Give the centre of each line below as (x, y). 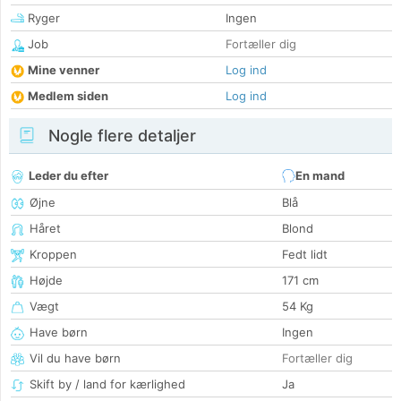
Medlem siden (68, 96)
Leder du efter (68, 176)
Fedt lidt (305, 255)
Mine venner (64, 70)
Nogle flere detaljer (120, 136)
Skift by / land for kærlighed (107, 384)
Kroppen (53, 255)
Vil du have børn (75, 358)
